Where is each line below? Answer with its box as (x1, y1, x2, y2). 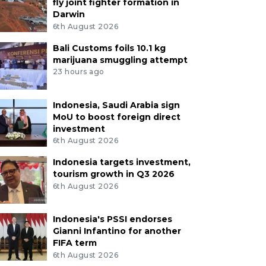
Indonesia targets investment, (52, 157, 191, 168)
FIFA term (52, 237, 97, 249)
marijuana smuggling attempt (52, 54, 188, 65)
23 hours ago (52, 67, 104, 77)
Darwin (52, 8, 85, 20)
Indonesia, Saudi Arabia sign (52, 99, 180, 110)
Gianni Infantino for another (52, 226, 181, 237)
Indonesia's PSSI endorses (52, 214, 172, 225)
